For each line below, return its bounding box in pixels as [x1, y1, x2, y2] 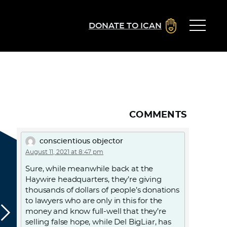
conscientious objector [40, 138, 124, 145]
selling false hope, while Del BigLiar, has [25, 218, 171, 226]
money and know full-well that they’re [25, 208, 166, 215]
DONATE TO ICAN [88, 22, 162, 30]
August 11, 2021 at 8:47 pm [25, 149, 104, 155]
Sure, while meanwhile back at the [25, 165, 154, 173]
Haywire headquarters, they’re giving [25, 176, 162, 183]
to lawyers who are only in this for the [25, 197, 163, 205]
